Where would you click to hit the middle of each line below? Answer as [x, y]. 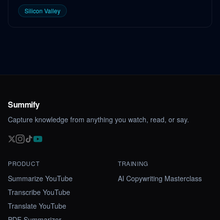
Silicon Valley [42, 11]
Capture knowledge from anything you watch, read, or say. [98, 119]
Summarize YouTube [40, 178]
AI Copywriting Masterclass [160, 178]
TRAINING [133, 163]
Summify [24, 104]
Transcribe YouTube [39, 192]
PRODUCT [24, 163]
